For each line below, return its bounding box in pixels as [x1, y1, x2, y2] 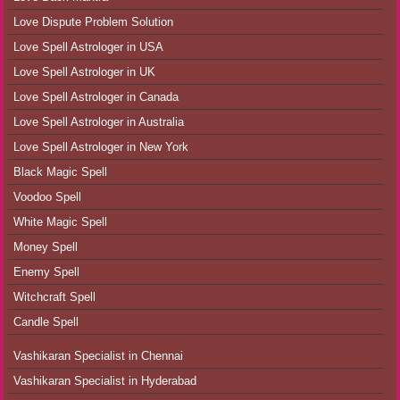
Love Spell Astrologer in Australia [12, 115, 184, 129]
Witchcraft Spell [12, 290, 96, 304]
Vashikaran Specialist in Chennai [12, 349, 183, 363]
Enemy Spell [12, 265, 79, 279]
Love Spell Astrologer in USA [12, 40, 163, 54]
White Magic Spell [12, 215, 107, 229]
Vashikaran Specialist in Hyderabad [12, 374, 196, 388]
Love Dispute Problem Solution [12, 15, 173, 29]
